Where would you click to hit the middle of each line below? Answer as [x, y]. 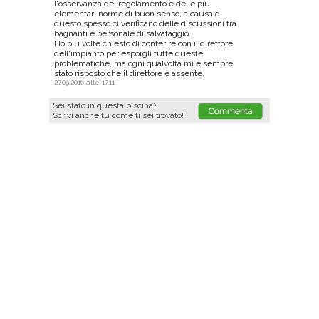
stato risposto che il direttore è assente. [129, 73]
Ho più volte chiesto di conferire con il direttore [143, 43]
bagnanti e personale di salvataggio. [122, 33]
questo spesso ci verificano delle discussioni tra [145, 23]
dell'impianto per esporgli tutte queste [128, 53]
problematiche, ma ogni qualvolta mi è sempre [143, 63]
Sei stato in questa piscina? [105, 105]
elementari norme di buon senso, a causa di [138, 13]
